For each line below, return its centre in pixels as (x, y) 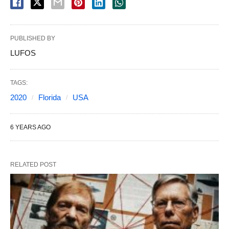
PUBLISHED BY (33, 39)
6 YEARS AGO (30, 128)
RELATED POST (33, 165)
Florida (50, 98)
